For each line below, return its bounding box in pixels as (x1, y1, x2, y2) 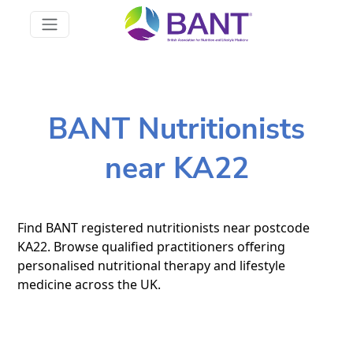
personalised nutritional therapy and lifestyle (17, 256, 286, 274)
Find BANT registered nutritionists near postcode (17, 218, 310, 236)
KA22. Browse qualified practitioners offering (17, 237, 286, 255)
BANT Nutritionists (48, 109, 305, 149)
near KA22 (104, 148, 249, 188)
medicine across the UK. (17, 275, 162, 293)
